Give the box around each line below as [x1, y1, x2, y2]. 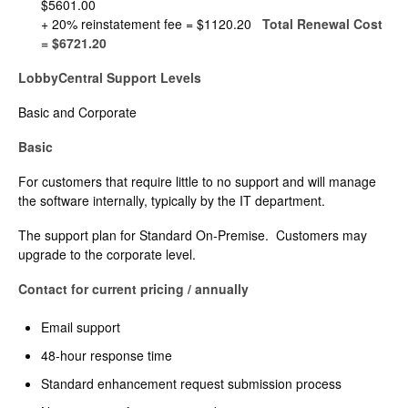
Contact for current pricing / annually [18, 280, 249, 299]
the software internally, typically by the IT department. [18, 191, 325, 210]
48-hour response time [41, 346, 172, 365]
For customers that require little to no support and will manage [18, 172, 376, 191]
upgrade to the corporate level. [18, 245, 196, 264]
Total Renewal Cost [262, 15, 382, 34]
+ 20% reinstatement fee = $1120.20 [41, 15, 262, 34]
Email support [41, 318, 120, 337]
